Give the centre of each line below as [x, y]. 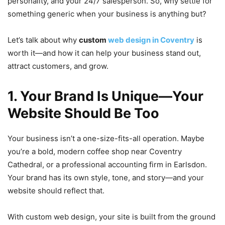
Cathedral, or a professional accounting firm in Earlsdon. [107, 164]
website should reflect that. [56, 190]
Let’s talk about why [43, 40]
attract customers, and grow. [58, 66]
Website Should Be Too [83, 113]
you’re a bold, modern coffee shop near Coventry [95, 151]
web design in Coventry [151, 40]
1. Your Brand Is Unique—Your [105, 96]
